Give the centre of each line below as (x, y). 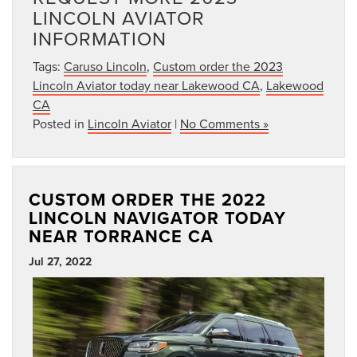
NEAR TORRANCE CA (121, 236)
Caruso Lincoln (105, 66)
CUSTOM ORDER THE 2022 (147, 199)
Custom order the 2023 (218, 66)
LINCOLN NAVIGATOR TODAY (157, 218)
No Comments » (224, 123)
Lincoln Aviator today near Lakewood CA (146, 85)
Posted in (60, 123)
